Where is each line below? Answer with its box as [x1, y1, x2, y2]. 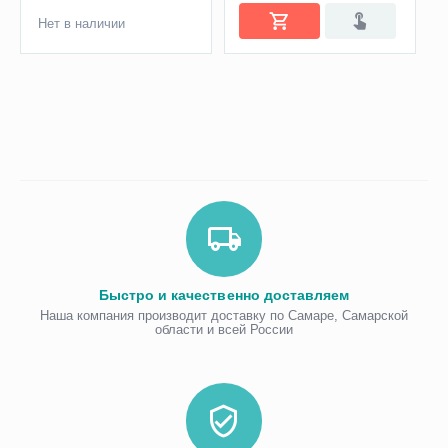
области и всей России [154, 322, 294, 338]
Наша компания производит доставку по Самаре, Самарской [39, 308, 409, 324]
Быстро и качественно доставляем [99, 287, 349, 304]
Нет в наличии [38, 15, 126, 31]
